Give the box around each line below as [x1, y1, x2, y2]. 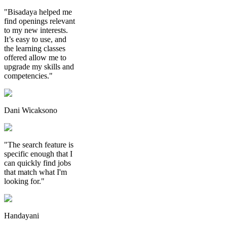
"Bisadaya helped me [4, 7, 72, 16]
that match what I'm [4, 167, 67, 176]
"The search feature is [4, 140, 73, 149]
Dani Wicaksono [4, 105, 57, 115]
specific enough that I [4, 149, 72, 158]
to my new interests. [4, 25, 68, 34]
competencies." [4, 71, 53, 80]
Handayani [4, 211, 39, 220]
